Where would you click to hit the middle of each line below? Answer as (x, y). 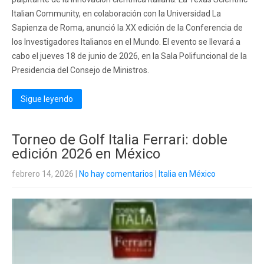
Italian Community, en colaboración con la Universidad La (116, 14)
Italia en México (187, 174)
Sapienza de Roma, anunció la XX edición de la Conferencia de (127, 28)
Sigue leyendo (47, 99)
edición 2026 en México (86, 154)
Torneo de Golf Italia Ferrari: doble (120, 140)
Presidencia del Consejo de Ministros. (80, 70)
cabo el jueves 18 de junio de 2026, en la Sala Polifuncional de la (129, 56)
